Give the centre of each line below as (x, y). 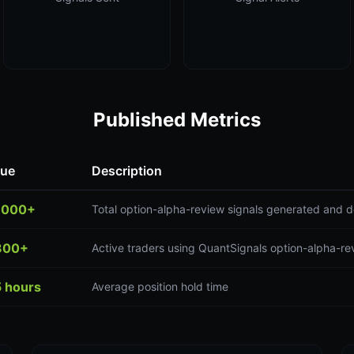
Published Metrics (177, 120)
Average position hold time (160, 286)
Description (127, 171)
